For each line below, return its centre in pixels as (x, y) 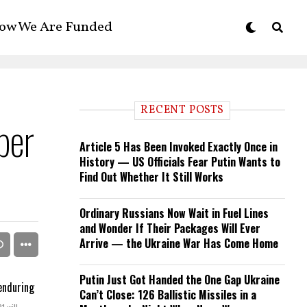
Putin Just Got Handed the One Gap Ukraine (180, 280)
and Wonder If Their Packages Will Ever (170, 228)
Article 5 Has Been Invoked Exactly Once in (179, 147)
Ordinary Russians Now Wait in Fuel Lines (174, 213)
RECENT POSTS (182, 110)
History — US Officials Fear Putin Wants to (180, 162)
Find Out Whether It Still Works (151, 177)
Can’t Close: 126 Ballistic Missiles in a (168, 295)
